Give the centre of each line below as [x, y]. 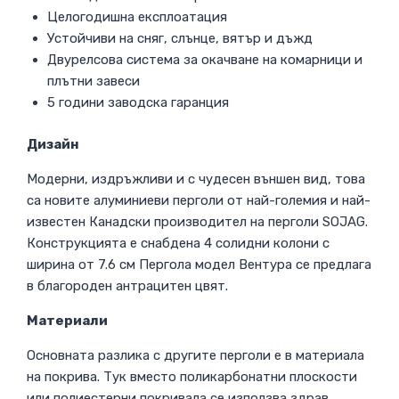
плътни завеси [93, 81]
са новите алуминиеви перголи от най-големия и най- [199, 200]
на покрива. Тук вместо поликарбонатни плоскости [192, 376]
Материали [67, 320]
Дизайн [53, 144]
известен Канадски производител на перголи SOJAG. [197, 221]
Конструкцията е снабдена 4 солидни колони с [178, 243]
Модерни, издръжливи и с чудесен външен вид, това [196, 179]
